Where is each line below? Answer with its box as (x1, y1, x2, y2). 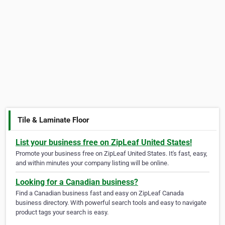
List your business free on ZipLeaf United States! (16, 138, 192, 148)
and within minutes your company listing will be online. (16, 159, 169, 167)
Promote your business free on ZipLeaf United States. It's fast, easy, (16, 150, 207, 158)
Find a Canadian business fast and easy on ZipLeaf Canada (16, 189, 184, 197)
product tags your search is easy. (16, 208, 108, 216)
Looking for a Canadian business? (16, 177, 138, 187)
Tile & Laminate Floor (18, 115, 90, 125)
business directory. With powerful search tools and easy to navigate (16, 199, 206, 207)
